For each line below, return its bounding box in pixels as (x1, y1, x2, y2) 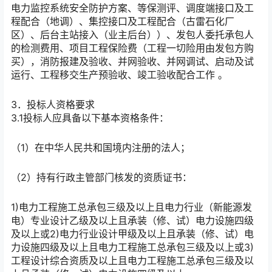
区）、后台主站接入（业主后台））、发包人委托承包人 (11, 28, 254, 41)
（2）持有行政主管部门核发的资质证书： (11, 171, 192, 184)
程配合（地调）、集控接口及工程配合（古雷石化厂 (11, 15, 234, 27)
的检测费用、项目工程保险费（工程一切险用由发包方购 (11, 41, 254, 54)
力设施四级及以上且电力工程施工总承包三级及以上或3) (11, 241, 254, 254)
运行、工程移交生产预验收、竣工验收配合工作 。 (11, 68, 228, 81)
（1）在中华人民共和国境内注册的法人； (11, 141, 190, 154)
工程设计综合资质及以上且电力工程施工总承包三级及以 (11, 254, 254, 267)
